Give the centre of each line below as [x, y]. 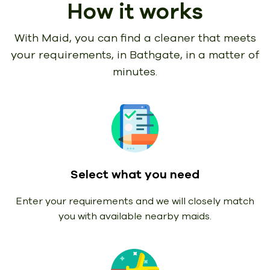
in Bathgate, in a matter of [188, 55]
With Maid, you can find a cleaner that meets [135, 38]
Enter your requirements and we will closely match [135, 202]
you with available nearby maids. [135, 217]
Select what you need [135, 175]
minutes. [135, 72]
